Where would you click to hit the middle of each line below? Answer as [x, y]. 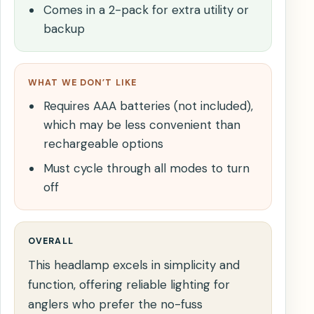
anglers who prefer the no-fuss [115, 305]
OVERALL [51, 241]
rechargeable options [103, 144]
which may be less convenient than [142, 125]
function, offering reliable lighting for [129, 285]
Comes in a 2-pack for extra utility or [146, 10]
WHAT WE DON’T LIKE [83, 83]
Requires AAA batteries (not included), [148, 106]
